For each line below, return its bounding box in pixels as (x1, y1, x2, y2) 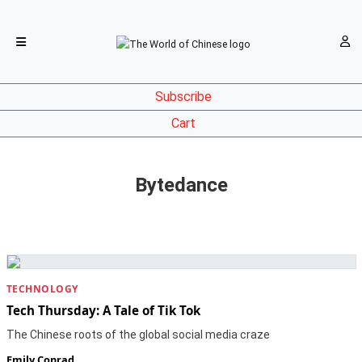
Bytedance (134, 174, 228, 196)
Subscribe (154, 89, 212, 105)
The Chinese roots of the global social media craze (6, 328, 270, 341)
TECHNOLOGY (6, 282, 78, 296)
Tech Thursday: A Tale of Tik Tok (6, 302, 200, 318)
